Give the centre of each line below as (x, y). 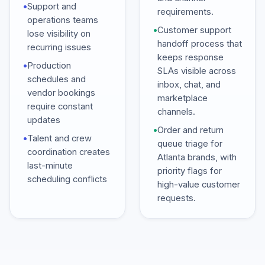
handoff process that (200, 44)
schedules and (56, 79)
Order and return (190, 130)
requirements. (185, 12)
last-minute (50, 166)
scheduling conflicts (67, 179)
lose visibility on (59, 34)
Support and (52, 7)
